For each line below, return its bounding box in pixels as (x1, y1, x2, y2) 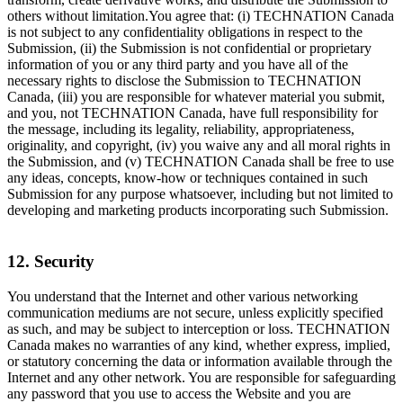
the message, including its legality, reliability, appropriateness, (7, 121, 354, 138)
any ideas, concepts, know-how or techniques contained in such (7, 170, 368, 186)
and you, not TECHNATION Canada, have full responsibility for (7, 105, 378, 121)
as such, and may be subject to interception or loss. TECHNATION (7, 320, 390, 336)
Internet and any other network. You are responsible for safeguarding (7, 369, 396, 385)
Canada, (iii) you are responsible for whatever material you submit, (7, 89, 385, 105)
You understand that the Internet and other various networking (7, 288, 358, 304)
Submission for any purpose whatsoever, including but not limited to (7, 186, 393, 202)
